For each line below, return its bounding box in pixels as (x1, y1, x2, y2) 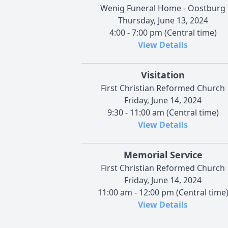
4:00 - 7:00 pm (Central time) (109, 26, 217, 38)
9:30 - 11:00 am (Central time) (107, 106, 219, 118)
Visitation (141, 68, 185, 81)
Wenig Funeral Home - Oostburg (100, 2, 225, 14)
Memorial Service (123, 148, 203, 161)
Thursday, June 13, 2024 (118, 14, 208, 26)
